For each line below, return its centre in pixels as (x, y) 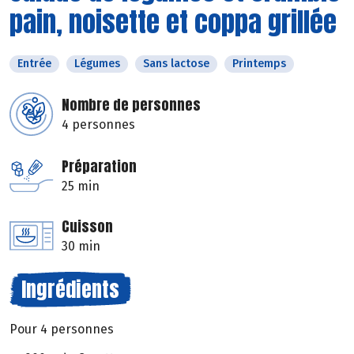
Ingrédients (70, 290)
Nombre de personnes (131, 105)
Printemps (259, 64)
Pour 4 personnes (62, 330)
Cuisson (87, 227)
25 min (81, 186)
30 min (81, 247)
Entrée (34, 64)
